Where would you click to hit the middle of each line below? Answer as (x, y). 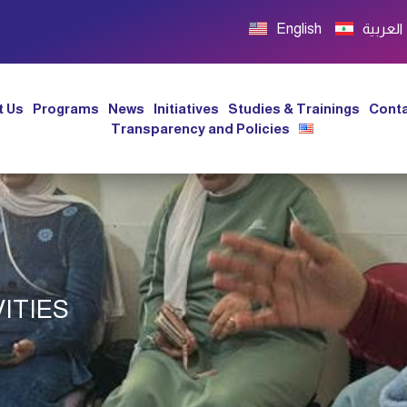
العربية (382, 29)
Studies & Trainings (294, 108)
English (298, 29)
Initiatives (187, 108)
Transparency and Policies (200, 128)
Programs (66, 108)
